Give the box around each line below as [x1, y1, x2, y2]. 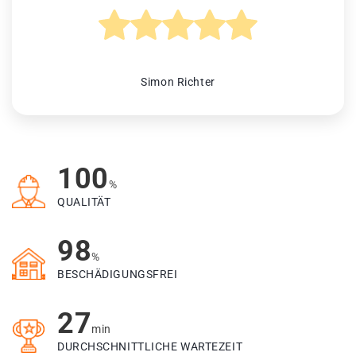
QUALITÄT [57, 195, 111, 209]
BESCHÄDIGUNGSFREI [57, 268, 178, 281]
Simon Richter [141, 75, 215, 89]
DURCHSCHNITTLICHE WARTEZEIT [57, 340, 243, 354]
